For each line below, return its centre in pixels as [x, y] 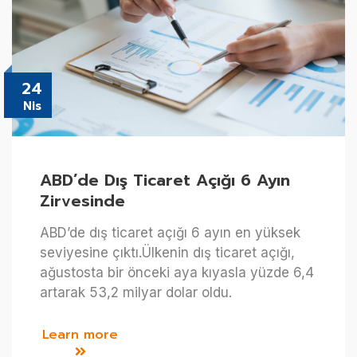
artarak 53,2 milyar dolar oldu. [136, 293]
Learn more [80, 335]
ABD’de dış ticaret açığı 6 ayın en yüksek [170, 233]
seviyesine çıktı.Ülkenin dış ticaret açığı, [167, 253]
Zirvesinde [82, 201]
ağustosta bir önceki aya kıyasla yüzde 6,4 [177, 273]
